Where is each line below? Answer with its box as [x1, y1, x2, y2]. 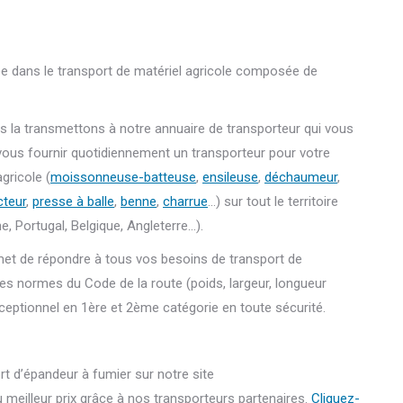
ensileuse [202, 169, 258, 186]
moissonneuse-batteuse [50, 169, 196, 186]
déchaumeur [264, 169, 337, 186]
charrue [163, 193, 208, 210]
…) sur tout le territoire [208, 193, 338, 210]
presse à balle [32, 193, 114, 210]
